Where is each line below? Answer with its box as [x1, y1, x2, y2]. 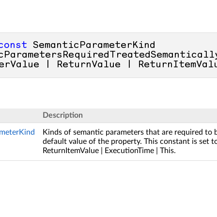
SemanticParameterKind [27, 41, 155, 51]
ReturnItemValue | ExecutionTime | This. [42, 147, 176, 155]
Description [42, 111, 83, 120]
